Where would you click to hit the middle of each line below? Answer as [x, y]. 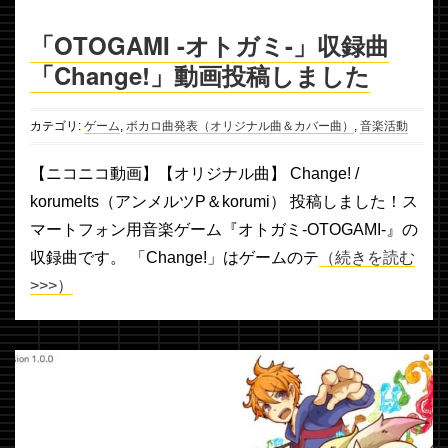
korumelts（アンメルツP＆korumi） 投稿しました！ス [224, 202]
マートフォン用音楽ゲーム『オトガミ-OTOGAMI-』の [224, 230]
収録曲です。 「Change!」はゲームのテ [174, 258]
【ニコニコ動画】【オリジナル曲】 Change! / [194, 174]
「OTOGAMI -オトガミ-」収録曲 [209, 45]
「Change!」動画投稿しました [200, 75]
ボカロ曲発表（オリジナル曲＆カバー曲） [240, 126]
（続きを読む [367, 258]
